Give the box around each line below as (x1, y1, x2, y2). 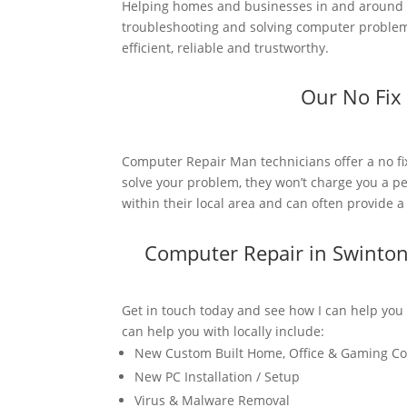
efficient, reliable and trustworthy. (122, 38, 330, 56)
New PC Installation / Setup (134, 368, 301, 386)
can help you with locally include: (122, 323, 325, 341)
